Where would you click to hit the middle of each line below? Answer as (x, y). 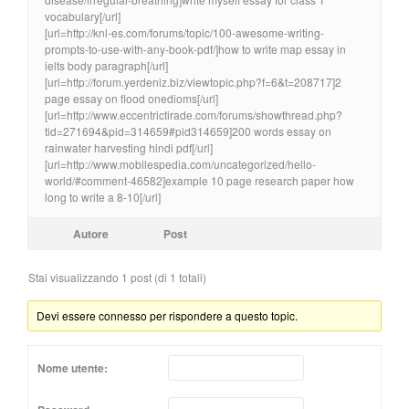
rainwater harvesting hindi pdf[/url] (129, 147)
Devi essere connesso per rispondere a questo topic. (168, 315)
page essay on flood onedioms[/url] (131, 98)
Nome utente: (73, 368)
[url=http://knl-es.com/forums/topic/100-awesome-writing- (184, 32)
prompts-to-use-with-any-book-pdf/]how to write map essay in (195, 48)
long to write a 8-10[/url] (103, 196)
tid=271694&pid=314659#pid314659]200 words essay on (188, 131)
